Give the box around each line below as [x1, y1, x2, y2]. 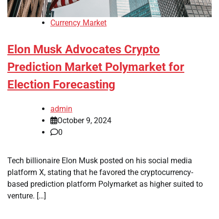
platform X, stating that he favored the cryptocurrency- [7, 168, 193, 177]
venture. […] [7, 191, 46, 201]
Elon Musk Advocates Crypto [7, 43, 160, 57]
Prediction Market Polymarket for [7, 60, 184, 74]
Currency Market [50, 18, 107, 28]
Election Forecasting [7, 78, 115, 92]
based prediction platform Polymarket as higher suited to [7, 179, 203, 189]
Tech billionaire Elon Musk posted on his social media [7, 156, 192, 166]
